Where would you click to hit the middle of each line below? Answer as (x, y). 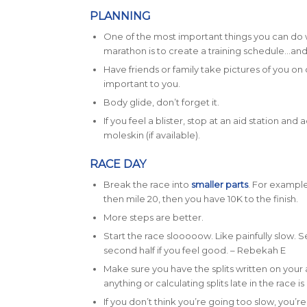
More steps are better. (153, 218)
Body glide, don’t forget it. (162, 102)
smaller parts (219, 185)
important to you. (143, 84)
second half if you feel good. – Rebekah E (194, 250)
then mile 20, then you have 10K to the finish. (201, 199)
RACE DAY (118, 164)
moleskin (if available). (151, 135)
